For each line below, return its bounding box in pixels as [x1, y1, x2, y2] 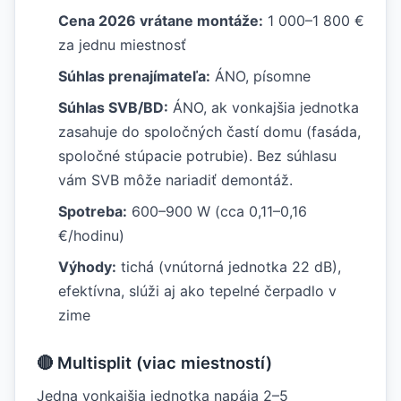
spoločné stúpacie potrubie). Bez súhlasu [58, 147, 337, 165]
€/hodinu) [58, 226, 124, 244]
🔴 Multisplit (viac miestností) [37, 353, 272, 372]
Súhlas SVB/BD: [58, 98, 168, 116]
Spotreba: [58, 202, 127, 220]
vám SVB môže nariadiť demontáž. [58, 171, 293, 189]
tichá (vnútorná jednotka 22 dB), [116, 258, 341, 276]
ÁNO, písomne [210, 67, 311, 85]
